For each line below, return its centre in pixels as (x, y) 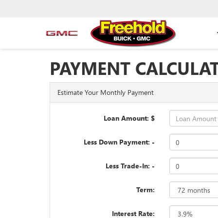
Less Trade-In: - (130, 166)
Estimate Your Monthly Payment (106, 92)
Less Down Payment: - (119, 142)
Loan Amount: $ (129, 118)
